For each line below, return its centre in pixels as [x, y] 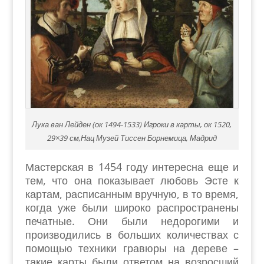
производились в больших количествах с [132, 235]
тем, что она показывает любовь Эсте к [132, 180]
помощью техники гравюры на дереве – [132, 248]
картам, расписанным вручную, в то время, [132, 194]
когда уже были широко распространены [132, 207]
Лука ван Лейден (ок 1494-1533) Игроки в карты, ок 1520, [132, 124]
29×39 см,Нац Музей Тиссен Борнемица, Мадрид [132, 138]
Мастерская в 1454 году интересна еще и [132, 167]
